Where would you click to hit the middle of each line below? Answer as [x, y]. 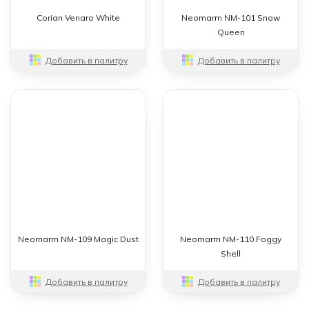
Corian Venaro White [78, 17]
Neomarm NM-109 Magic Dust [78, 239]
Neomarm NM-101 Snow [231, 17]
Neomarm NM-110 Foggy [231, 239]
